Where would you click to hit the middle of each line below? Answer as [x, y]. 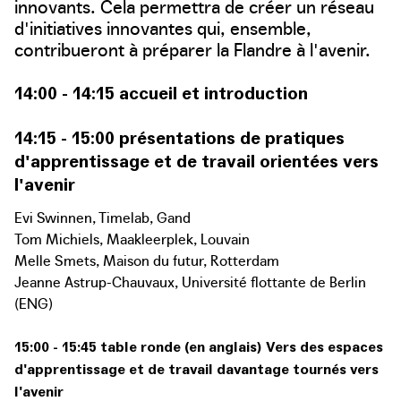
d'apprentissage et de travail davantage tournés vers [196, 369]
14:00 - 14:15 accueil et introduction [166, 93]
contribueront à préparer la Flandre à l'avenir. [195, 48]
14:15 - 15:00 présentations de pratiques [179, 137]
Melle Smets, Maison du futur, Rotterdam [150, 260]
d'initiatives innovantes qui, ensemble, [163, 27]
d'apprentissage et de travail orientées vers [196, 161]
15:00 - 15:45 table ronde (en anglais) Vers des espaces [199, 346]
